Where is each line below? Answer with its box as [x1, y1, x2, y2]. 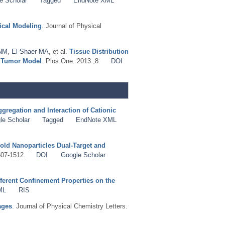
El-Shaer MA [12, 47, 49, 55]
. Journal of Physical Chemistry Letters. [12, 202, 128, 210]
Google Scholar [60, 151, 105, 159]
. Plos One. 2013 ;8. [42, 57, 100, 65]
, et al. [49, 47, 67, 55]
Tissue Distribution [69, 47, 129, 55]
